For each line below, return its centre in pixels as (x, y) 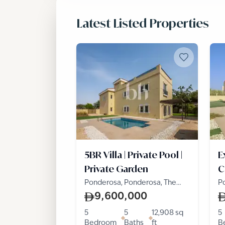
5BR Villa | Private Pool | (133, 155)
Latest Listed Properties (143, 23)
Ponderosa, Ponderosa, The (130, 183)
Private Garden (116, 169)
